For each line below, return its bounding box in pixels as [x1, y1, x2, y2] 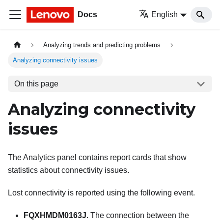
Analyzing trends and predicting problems [43, 41, 161, 49]
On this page [14, 79, 58, 88]
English [151, 10, 178, 19]
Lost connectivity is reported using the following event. [8, 189, 195, 197]
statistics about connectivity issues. [8, 166, 129, 175]
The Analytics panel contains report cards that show [8, 153, 187, 162]
